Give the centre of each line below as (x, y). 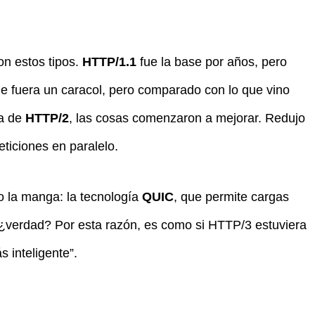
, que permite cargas (231, 197)
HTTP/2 (47, 118)
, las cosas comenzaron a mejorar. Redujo (187, 118)
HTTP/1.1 (109, 62)
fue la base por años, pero (212, 62)
